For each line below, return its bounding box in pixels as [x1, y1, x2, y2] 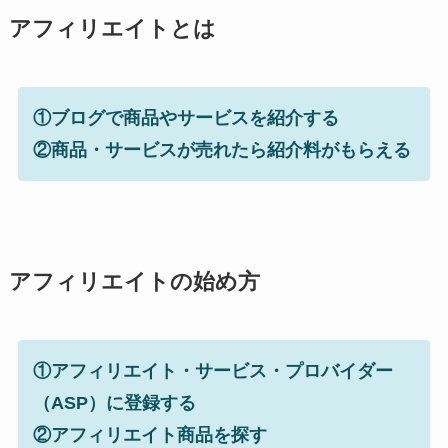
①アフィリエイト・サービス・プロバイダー [32, 360, 393, 381]
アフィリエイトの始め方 [8, 269, 260, 294]
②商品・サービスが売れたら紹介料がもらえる [32, 139, 411, 160]
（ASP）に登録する [32, 392, 196, 413]
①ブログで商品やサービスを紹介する [32, 107, 339, 128]
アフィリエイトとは [8, 16, 216, 41]
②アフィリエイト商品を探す [32, 424, 267, 445]
